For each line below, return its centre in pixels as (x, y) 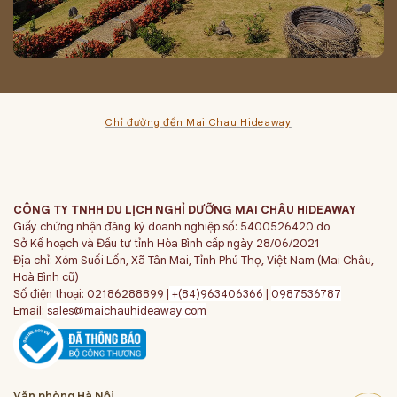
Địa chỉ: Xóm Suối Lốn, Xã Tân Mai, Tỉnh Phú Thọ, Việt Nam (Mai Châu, (194, 260)
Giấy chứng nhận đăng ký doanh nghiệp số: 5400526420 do (171, 226)
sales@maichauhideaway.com (127, 310)
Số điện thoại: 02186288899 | (91, 293)
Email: (30, 310)
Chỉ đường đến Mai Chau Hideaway (198, 122)
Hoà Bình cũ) (46, 276)
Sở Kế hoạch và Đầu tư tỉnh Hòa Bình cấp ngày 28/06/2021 (167, 243)
